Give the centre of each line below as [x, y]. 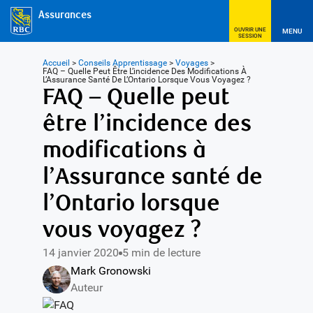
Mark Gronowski [110, 271]
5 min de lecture [161, 253]
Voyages [194, 63]
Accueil [59, 63]
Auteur [86, 287]
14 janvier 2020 [80, 253]
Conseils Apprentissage [125, 63]
